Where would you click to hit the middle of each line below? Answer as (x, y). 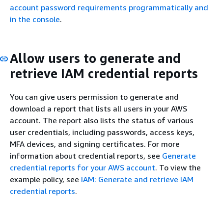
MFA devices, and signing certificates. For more (95, 144)
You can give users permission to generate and (94, 96)
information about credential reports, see (86, 155)
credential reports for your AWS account (82, 167)
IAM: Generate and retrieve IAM (137, 179)
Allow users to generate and (95, 58)
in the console (35, 19)
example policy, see (45, 179)
